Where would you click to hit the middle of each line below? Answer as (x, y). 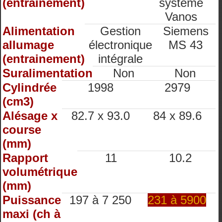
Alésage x (30, 116)
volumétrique (40, 172)
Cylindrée (29, 87)
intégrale (120, 59)
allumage (28, 45)
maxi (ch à (31, 214)
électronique (120, 45)
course (22, 130)
